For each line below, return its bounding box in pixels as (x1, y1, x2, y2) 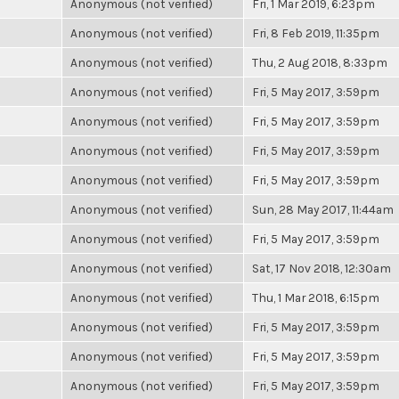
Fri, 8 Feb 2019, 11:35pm (252, 26, 379, 40)
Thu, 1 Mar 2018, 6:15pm (252, 290, 379, 305)
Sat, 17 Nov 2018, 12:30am (252, 261, 391, 275)
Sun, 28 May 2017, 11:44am (252, 202, 394, 216)
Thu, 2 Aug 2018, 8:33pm (252, 55, 387, 69)
